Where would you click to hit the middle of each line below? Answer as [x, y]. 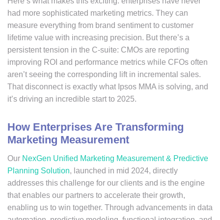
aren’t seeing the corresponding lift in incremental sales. [104, 74]
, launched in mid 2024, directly [124, 171]
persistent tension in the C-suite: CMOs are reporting [98, 50]
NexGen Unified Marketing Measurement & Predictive [115, 158]
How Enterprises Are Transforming [96, 127]
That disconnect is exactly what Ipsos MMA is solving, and [108, 87]
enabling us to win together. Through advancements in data [110, 207]
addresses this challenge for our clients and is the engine [106, 183]
